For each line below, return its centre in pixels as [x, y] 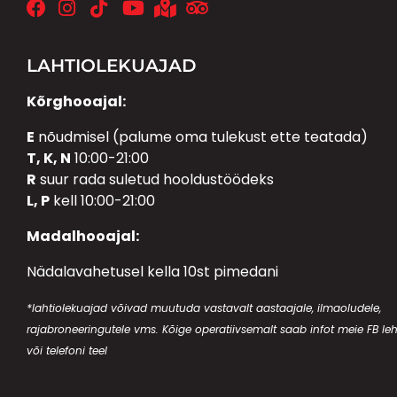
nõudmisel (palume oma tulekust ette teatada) [201, 136]
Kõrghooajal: [76, 101]
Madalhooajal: [83, 236]
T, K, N [49, 158]
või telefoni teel [67, 350]
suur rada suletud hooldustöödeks [155, 179]
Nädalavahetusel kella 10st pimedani [152, 271]
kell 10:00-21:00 [102, 200]
